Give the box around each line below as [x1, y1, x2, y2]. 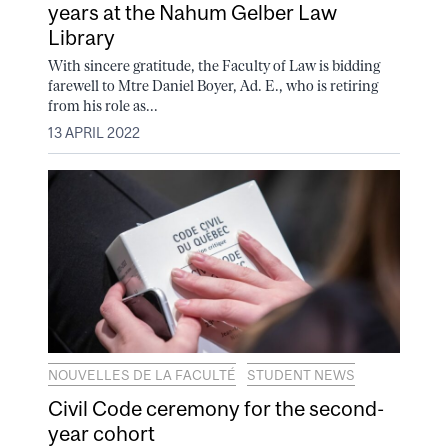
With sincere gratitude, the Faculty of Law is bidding [48, 58, 380, 75]
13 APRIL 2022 [48, 124, 140, 141]
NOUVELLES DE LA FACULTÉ [48, 367, 236, 384]
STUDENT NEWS [247, 367, 355, 384]
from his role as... [48, 98, 158, 115]
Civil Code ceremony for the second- [48, 396, 384, 421]
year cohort [48, 421, 155, 446]
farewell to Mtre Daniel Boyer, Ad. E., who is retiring [48, 78, 378, 95]
